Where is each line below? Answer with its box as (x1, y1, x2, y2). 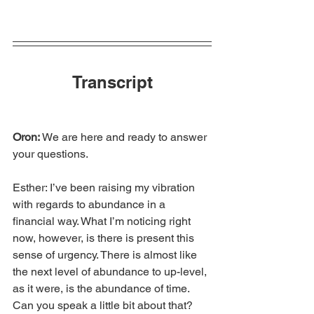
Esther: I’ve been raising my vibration (13, 180, 198, 194)
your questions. (13, 146, 88, 161)
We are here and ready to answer (42, 130, 210, 144)
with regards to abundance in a (13, 197, 168, 211)
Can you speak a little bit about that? (13, 298, 193, 312)
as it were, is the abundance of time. (13, 281, 192, 295)
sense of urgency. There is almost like (13, 247, 200, 261)
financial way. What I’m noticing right (13, 214, 193, 228)
